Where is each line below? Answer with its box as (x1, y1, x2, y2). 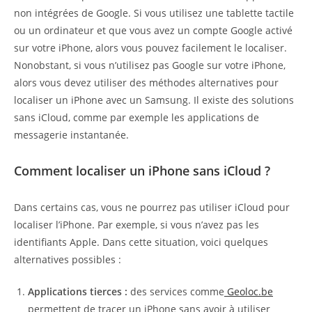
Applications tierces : (28, 284, 127, 298)
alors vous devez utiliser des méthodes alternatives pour (14, 75, 279, 89)
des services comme (127, 284, 224, 298)
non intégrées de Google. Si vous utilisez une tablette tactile (14, 6, 294, 19)
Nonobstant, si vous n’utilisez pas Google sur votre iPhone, (14, 58, 286, 72)
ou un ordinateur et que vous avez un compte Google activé (14, 23, 292, 37)
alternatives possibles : (14, 252, 121, 266)
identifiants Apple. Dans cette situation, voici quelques (14, 235, 268, 249)
